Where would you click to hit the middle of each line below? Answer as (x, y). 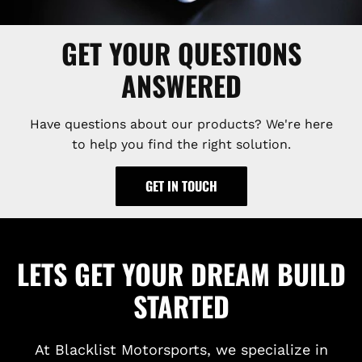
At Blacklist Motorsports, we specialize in (181, 349)
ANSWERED (181, 85)
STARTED (181, 305)
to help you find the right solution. (181, 144)
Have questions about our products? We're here (181, 124)
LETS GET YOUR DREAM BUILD (181, 273)
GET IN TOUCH (181, 185)
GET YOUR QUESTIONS (181, 53)
